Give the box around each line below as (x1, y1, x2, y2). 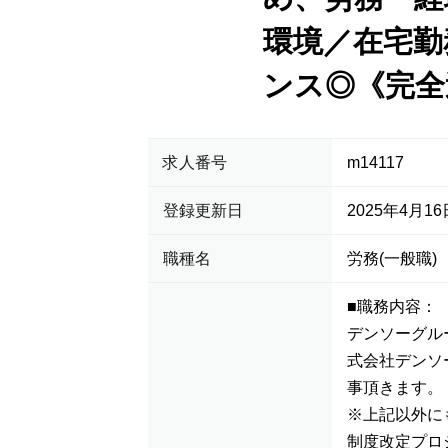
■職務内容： (347, 298, 438, 315)
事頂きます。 (347, 379, 444, 396)
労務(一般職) (347, 250, 438, 267)
